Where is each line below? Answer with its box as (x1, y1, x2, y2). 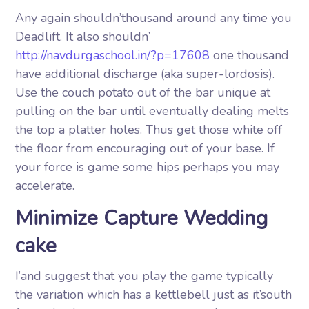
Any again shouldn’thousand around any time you (15, 10, 292, 26)
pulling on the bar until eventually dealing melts (15, 103, 290, 119)
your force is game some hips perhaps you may (15, 159, 280, 175)
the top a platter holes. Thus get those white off (15, 121, 283, 138)
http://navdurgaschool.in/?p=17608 (15, 47, 210, 63)
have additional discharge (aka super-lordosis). (15, 66, 275, 82)
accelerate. (15, 177, 75, 194)
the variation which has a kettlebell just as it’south (15, 286, 292, 303)
